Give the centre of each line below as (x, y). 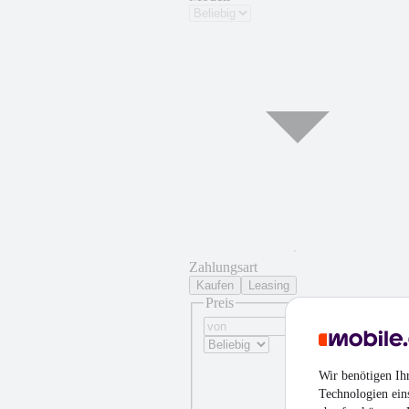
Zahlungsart (223, 267)
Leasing (269, 285)
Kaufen (215, 285)
